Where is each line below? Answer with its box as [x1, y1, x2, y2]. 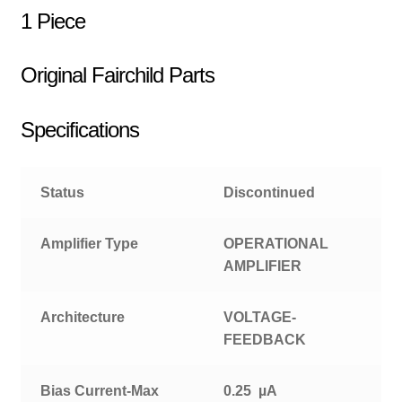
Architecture [40, 310, 126, 326]
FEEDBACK [223, 332, 307, 348]
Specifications [20, 117, 139, 142]
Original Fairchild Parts [20, 63, 214, 88]
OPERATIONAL [223, 236, 329, 252]
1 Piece [20, 8, 85, 33]
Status [40, 185, 85, 201]
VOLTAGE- [223, 310, 297, 326]
